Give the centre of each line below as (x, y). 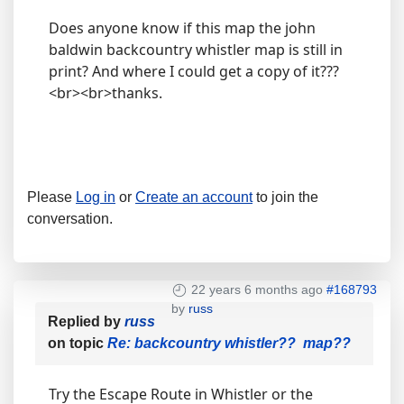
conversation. (70, 219)
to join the (285, 197)
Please (51, 197)
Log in (96, 197)
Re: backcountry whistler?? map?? (229, 343)
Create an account (194, 197)
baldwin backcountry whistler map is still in (196, 50)
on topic (78, 343)
